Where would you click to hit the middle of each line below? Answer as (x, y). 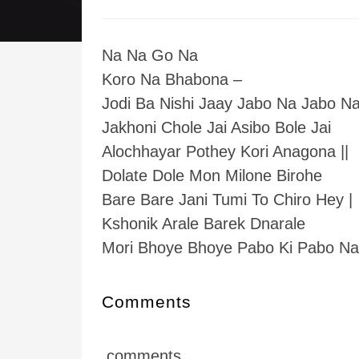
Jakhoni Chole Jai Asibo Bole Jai (216, 127)
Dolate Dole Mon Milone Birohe (212, 175)
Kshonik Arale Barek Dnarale (204, 224)
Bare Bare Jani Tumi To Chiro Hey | (227, 200)
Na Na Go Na (150, 55)
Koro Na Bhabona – (172, 79)
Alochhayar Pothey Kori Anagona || (225, 151)
